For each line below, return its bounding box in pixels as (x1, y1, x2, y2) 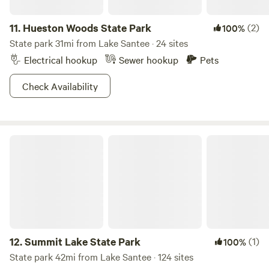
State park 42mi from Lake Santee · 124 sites (10, 250, 193, 263)
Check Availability (22, 79, 98, 92)
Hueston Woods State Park (23, 20, 151, 35)
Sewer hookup (119, 53, 178, 66)
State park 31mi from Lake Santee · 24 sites (10, 36, 188, 49)
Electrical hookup (24, 53, 97, 66)
